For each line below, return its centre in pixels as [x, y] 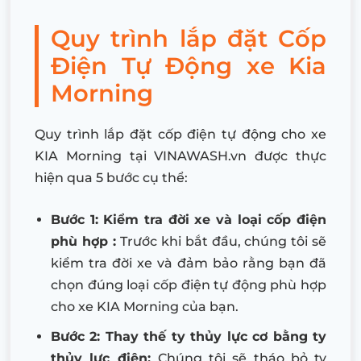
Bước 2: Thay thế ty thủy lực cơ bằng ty [189, 337]
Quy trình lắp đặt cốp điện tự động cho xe [180, 135]
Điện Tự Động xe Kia [189, 66]
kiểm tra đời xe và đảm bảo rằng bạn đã [189, 263]
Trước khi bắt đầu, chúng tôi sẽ [224, 242]
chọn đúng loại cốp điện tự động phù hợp [189, 285]
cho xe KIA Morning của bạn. [145, 307]
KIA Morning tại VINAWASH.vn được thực [180, 156]
